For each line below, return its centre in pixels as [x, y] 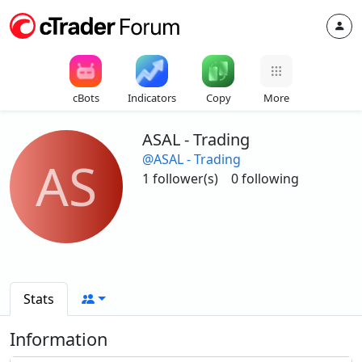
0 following [265, 179]
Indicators [152, 98]
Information [59, 339]
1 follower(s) [180, 179]
